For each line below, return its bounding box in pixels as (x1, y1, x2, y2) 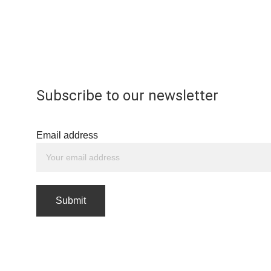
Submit (56, 195, 86, 206)
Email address (36, 130, 98, 140)
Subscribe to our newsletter (36, 87, 218, 104)
